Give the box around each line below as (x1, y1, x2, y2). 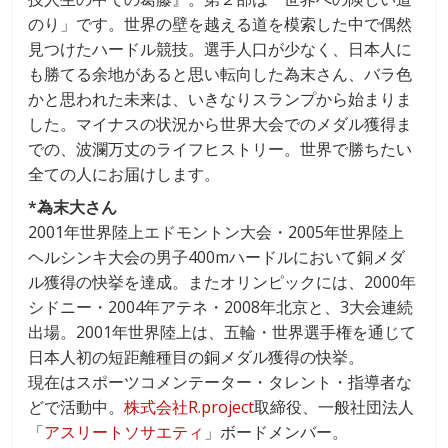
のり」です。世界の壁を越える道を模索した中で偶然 (28, 12, 413, 35)
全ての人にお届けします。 (28, 162, 221, 185)
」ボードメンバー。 (204, 420, 349, 443)
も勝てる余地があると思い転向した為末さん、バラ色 (28, 62, 413, 85)
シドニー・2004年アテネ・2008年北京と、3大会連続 (28, 295, 414, 318)
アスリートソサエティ (44, 420, 205, 443)
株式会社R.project (124, 395, 255, 418)
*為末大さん (28, 195, 118, 218)
